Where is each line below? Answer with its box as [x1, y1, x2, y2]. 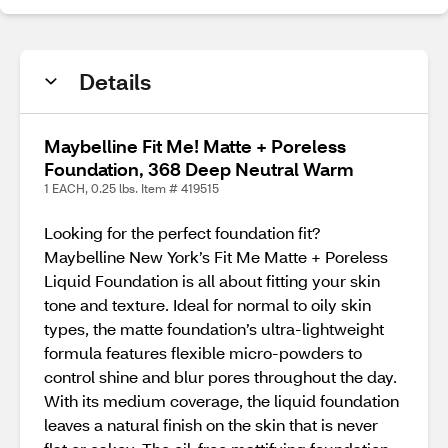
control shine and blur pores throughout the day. [44, 366, 397, 387]
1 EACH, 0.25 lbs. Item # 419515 [44, 181, 219, 196]
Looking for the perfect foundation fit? [44, 222, 321, 243]
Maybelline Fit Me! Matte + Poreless [44, 134, 346, 158]
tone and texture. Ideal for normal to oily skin [44, 294, 371, 315]
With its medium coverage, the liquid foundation [44, 390, 399, 411]
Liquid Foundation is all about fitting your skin [44, 270, 380, 291]
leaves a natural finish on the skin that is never [44, 414, 378, 435]
